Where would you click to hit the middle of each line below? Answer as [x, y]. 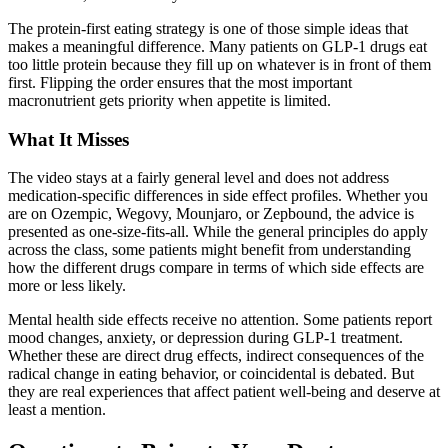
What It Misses [68, 139]
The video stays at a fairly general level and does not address [198, 178]
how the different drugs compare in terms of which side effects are [216, 268]
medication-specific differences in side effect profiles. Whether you [218, 196]
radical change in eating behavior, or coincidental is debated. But [211, 374]
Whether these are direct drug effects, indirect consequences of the [216, 356]
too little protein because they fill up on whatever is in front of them [219, 65]
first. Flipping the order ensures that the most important [180, 83]
